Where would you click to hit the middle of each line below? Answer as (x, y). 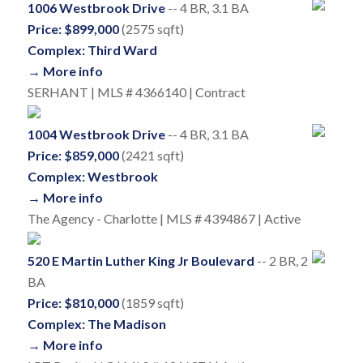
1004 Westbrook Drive (96, 135)
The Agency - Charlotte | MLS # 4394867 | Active (164, 219)
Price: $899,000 (73, 29)
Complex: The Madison (96, 324)
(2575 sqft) (151, 29)
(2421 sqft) (151, 156)
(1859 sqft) (151, 303)
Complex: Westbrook (92, 177)
